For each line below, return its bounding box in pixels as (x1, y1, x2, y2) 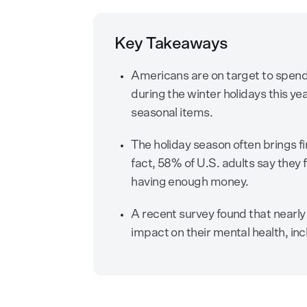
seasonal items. (131, 107, 215, 120)
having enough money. (131, 176, 249, 189)
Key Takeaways (114, 36, 229, 53)
